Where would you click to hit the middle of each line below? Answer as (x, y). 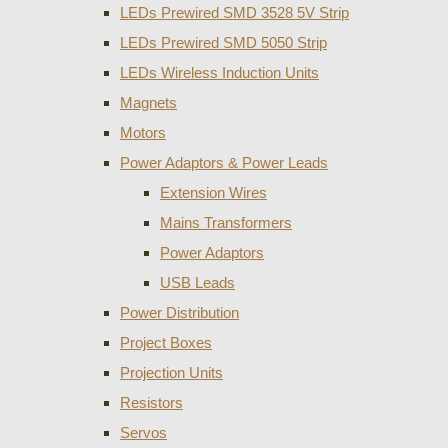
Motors (143, 132)
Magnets (148, 102)
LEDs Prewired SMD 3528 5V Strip (234, 12)
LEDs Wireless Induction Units (219, 72)
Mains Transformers (226, 222)
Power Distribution (179, 312)
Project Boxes (166, 342)
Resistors (151, 402)
